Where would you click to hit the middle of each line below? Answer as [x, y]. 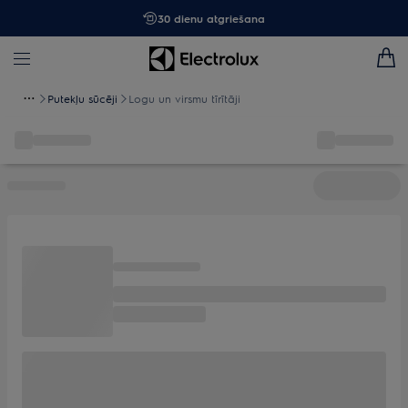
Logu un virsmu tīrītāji [184, 98]
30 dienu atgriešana [211, 18]
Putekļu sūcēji [82, 98]
